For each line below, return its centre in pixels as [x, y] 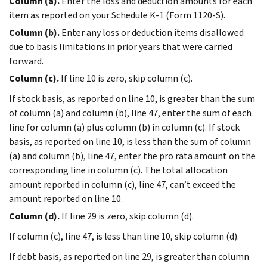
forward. [26, 61]
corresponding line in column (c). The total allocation [118, 170]
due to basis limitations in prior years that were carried [121, 46]
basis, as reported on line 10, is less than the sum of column [130, 141]
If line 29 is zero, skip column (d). [128, 216]
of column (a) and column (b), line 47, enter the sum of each [130, 113]
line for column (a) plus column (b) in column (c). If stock [124, 127]
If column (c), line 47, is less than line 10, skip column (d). [124, 236]
